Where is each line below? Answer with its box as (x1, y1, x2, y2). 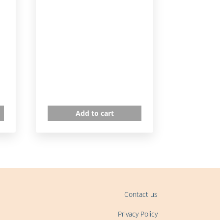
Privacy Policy (118, 209, 158, 219)
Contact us (124, 189, 158, 199)
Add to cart (75, 109, 114, 118)
